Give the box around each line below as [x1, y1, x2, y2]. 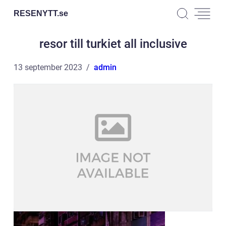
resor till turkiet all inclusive [39, 37, 187, 51]
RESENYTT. [14, 9, 59, 18]
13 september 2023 [14, 63, 82, 72]
